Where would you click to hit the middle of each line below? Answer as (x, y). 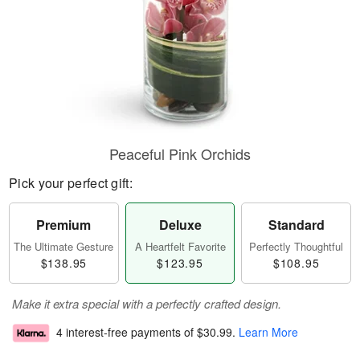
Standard (296, 225)
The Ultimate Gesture (64, 246)
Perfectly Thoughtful (297, 246)
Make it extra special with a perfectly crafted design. (147, 303)
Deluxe (180, 225)
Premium (64, 225)
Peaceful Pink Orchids (180, 153)
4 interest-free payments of (127, 332)
